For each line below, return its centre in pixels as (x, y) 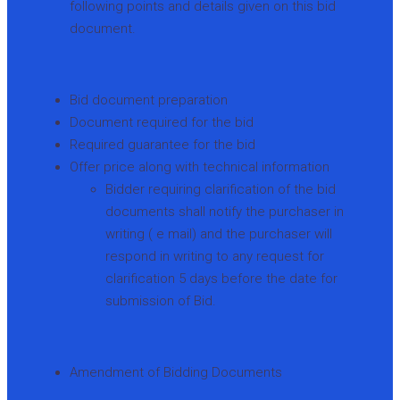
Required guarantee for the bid (162, 144)
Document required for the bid (162, 122)
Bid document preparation (149, 100)
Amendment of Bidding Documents (176, 372)
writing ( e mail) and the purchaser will (219, 233)
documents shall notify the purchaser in (225, 211)
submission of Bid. (161, 300)
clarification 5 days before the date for (221, 278)
